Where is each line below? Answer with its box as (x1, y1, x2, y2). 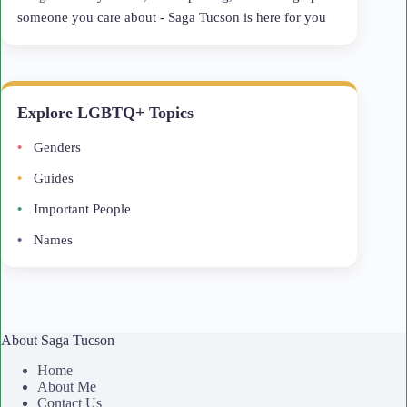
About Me (37, 378, 96, 394)
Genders (34, 139, 81, 154)
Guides (34, 170, 74, 185)
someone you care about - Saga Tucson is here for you (17, 9, 326, 25)
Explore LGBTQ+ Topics (17, 103, 194, 122)
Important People (34, 201, 131, 216)
